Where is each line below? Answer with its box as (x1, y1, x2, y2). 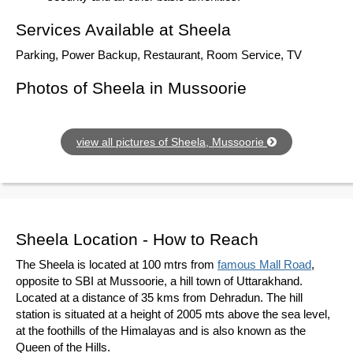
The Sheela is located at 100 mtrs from (16, 258, 217, 271)
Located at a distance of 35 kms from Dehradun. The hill (16, 291, 303, 304)
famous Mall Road (217, 258, 311, 271)
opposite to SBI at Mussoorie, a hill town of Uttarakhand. (16, 274, 303, 288)
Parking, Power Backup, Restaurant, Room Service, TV (16, 48, 302, 61)
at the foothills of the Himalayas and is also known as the (16, 324, 306, 337)
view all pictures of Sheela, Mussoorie (76, 136, 267, 148)
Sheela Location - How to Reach (16, 230, 258, 248)
